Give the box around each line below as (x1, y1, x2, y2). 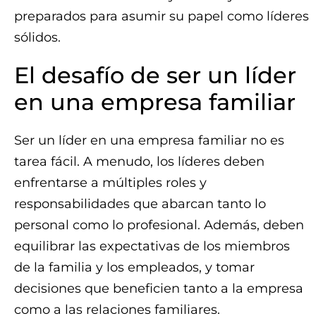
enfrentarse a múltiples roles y (14, 175, 207, 190)
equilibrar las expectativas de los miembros (14, 238, 290, 254)
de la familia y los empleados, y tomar (14, 260, 255, 275)
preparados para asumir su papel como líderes (14, 8, 309, 24)
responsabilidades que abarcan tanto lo (14, 196, 266, 212)
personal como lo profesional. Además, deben (14, 217, 304, 233)
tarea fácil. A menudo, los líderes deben (14, 154, 265, 169)
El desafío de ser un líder (14, 61, 296, 89)
